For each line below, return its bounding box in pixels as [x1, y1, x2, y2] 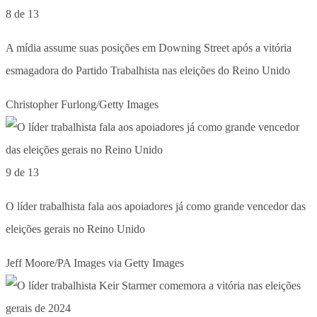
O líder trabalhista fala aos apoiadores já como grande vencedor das [6, 200, 306, 212]
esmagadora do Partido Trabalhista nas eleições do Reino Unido [6, 64, 290, 76]
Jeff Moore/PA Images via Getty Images [6, 256, 184, 269]
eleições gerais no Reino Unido [6, 222, 145, 235]
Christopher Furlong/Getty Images [6, 98, 158, 110]
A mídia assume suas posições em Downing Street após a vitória [6, 41, 292, 54]
